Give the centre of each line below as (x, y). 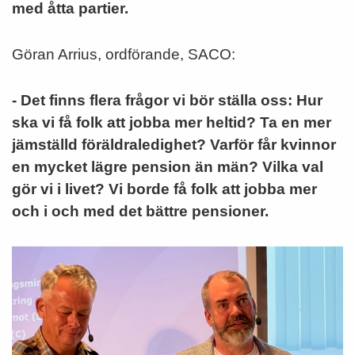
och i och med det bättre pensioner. (140, 212)
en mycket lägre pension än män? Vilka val (168, 167)
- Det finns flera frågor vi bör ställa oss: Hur (167, 101)
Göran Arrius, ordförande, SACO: (124, 55)
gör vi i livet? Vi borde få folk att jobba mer (164, 189)
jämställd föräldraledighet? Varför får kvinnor (174, 145)
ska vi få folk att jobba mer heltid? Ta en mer (172, 123)
